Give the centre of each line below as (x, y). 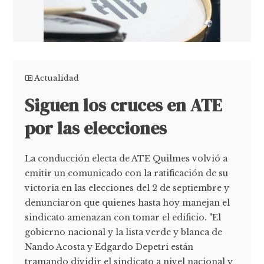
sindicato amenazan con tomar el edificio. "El (123, 217)
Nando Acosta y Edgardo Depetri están (109, 247)
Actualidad (57, 78)
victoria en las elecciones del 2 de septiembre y (127, 188)
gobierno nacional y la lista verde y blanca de (124, 232)
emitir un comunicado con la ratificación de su (127, 173)
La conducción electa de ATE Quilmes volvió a (126, 159)
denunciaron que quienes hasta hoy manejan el (128, 203)
